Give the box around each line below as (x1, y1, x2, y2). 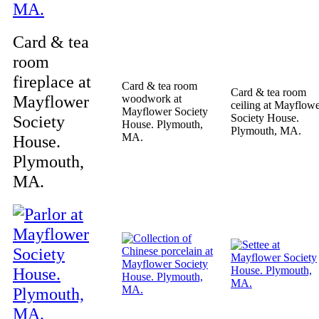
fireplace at (13, 72, 91, 91)
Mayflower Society (122, 105, 208, 117)
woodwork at (122, 93, 182, 105)
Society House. (231, 112, 299, 124)
